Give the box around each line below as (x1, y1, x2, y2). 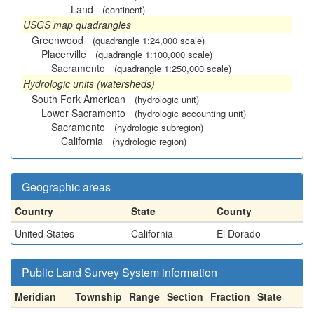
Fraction (210, 289, 250, 303)
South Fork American (32, 92, 125, 106)
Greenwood (32, 33, 83, 47)
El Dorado (217, 226, 261, 240)
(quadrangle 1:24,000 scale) (93, 34, 205, 47)
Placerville (41, 47, 86, 61)
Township (75, 289, 122, 303)
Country (15, 204, 53, 218)
